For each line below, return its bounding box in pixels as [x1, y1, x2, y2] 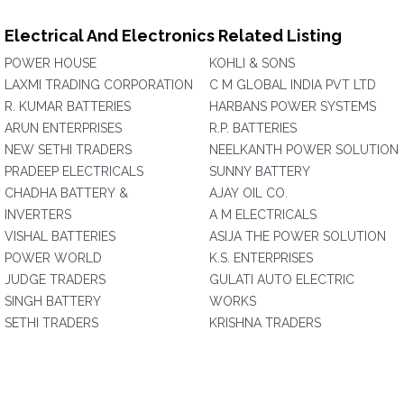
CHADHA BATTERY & [5, 186, 128, 200]
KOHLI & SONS [209, 56, 295, 70]
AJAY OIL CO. [209, 186, 288, 200]
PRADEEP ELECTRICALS [5, 164, 143, 179]
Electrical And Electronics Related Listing [5, 26, 342, 45]
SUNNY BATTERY [209, 164, 310, 179]
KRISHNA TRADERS [209, 316, 321, 330]
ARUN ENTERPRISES [5, 121, 122, 135]
